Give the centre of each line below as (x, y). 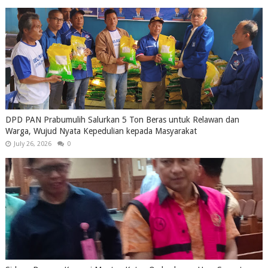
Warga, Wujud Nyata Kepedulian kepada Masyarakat (101, 131)
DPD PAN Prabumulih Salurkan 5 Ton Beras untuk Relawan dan (122, 120)
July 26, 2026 (32, 144)
